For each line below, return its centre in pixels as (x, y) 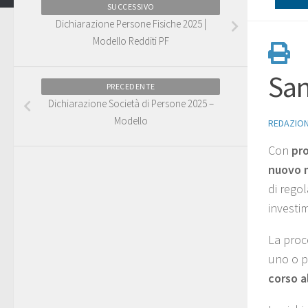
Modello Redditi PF (131, 41)
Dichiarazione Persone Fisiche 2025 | (131, 23)
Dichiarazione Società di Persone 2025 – (131, 103)
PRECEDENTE (131, 86)
